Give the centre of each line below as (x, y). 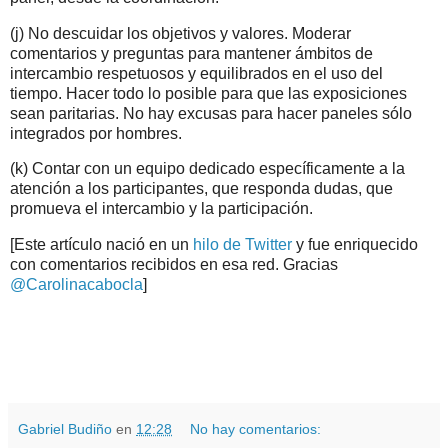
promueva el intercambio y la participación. (161, 209)
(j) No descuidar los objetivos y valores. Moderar (180, 33)
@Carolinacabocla (76, 285)
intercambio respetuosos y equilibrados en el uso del (196, 73)
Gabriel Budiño (65, 428)
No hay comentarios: (256, 428)
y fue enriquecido (355, 245)
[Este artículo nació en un (101, 245)
